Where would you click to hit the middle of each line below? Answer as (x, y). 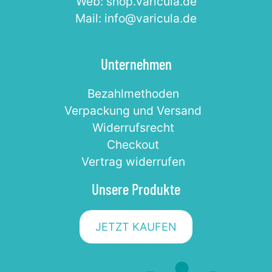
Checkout (133, 145)
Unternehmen (136, 64)
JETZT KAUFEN (136, 227)
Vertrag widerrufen (133, 162)
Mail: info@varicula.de (136, 19)
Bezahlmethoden (133, 94)
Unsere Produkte (136, 189)
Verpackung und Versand (133, 111)
